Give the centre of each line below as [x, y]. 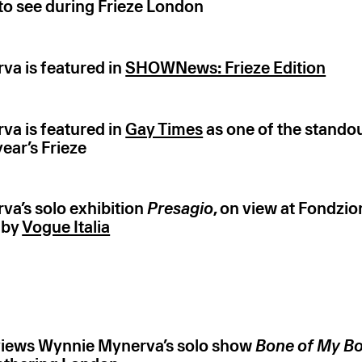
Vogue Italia [66, 227]
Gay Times [164, 129]
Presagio [181, 209]
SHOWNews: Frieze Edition [226, 67]
